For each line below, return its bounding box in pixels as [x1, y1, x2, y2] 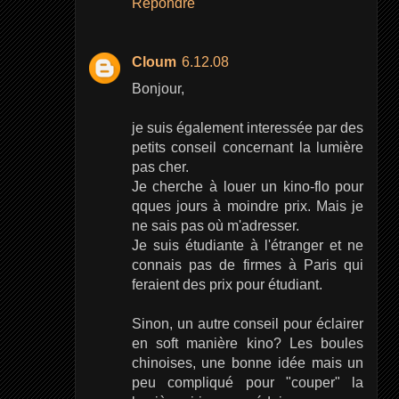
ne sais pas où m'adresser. [131, 218, 299, 233]
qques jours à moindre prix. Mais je [131, 199, 364, 214]
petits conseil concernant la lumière [131, 140, 364, 155]
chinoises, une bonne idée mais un [131, 355, 364, 370]
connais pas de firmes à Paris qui [131, 257, 364, 273]
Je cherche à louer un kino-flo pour [131, 179, 364, 194]
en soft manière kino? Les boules [131, 336, 364, 351]
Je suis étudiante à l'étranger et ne [131, 238, 364, 253]
